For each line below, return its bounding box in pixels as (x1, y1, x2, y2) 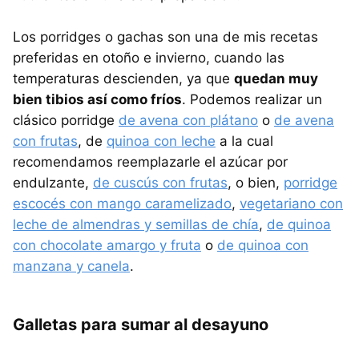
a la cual (216, 133, 273, 150)
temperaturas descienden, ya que (13, 71, 234, 87)
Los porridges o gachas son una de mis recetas (13, 29, 318, 46)
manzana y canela (13, 258, 130, 275)
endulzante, (13, 175, 93, 192)
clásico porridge (13, 112, 119, 129)
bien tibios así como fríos (13, 91, 182, 108)
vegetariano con (240, 196, 343, 212)
